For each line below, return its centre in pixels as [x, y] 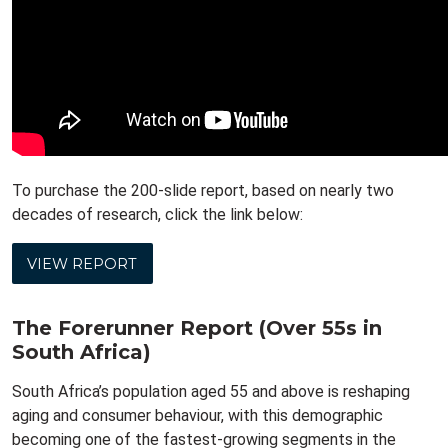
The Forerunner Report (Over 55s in [197, 327]
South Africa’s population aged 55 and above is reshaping [211, 391]
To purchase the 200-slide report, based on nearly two [203, 191]
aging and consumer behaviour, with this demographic [197, 415]
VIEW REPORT [82, 263]
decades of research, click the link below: [157, 215]
